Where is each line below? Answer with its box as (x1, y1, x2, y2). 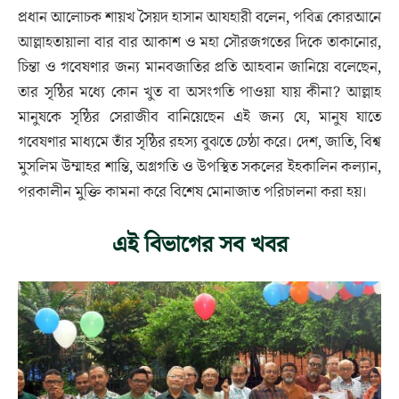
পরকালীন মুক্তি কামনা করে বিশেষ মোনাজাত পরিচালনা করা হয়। (18, 182, 368, 203)
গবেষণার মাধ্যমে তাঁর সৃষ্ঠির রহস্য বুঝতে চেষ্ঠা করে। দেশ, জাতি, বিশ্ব (18, 132, 381, 153)
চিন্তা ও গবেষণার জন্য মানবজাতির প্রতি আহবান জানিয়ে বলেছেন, (18, 57, 381, 78)
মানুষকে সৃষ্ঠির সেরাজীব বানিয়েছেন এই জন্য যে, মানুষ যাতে (18, 107, 381, 128)
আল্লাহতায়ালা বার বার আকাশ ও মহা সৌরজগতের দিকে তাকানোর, (18, 32, 381, 53)
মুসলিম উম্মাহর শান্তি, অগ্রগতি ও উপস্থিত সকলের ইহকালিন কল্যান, (18, 157, 381, 178)
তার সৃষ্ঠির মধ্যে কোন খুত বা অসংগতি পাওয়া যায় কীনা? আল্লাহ (18, 82, 381, 103)
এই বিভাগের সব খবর (111, 229, 288, 261)
